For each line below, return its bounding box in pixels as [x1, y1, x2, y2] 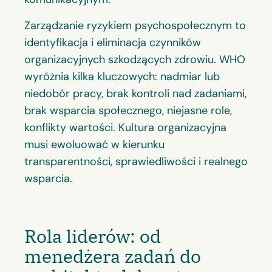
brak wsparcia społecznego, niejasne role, [24, 103, 232, 118]
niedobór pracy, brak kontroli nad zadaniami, [24, 86, 246, 101]
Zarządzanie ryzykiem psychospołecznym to [24, 18, 246, 33]
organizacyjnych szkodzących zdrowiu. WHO [24, 52, 245, 67]
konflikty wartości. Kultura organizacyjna [24, 120, 226, 135]
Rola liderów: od [24, 223, 161, 248]
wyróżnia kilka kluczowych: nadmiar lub [24, 69, 220, 84]
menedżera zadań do [24, 243, 201, 268]
